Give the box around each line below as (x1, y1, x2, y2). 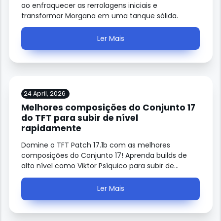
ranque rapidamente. (21, 171, 95, 182)
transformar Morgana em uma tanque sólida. (21, 10, 179, 21)
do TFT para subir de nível (21, 112, 139, 124)
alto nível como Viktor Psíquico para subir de (21, 161, 175, 171)
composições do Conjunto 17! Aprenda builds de (21, 150, 187, 161)
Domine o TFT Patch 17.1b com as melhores (21, 140, 171, 150)
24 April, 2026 (23, 89, 66, 98)
